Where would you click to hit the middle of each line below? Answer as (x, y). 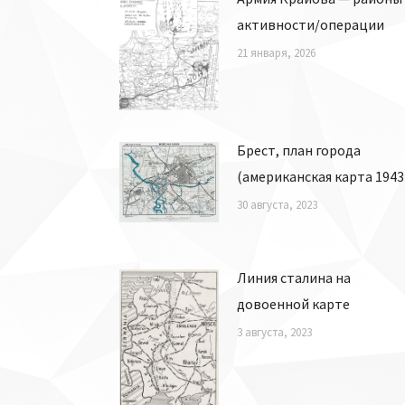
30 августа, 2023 (277, 204)
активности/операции (311, 24)
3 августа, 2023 (274, 332)
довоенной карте (293, 303)
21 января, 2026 (276, 52)
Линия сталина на (294, 277)
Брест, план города (299, 150)
